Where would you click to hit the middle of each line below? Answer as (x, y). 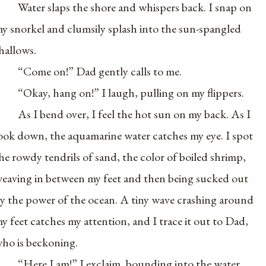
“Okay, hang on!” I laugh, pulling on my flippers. (131, 92)
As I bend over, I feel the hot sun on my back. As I (134, 114)
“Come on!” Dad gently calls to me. (100, 71)
